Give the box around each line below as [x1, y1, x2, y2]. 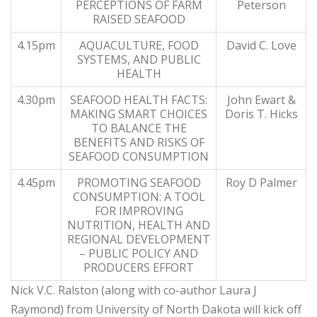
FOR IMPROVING [94, 203, 183, 219]
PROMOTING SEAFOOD [76, 175, 201, 190]
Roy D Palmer [225, 175, 297, 190]
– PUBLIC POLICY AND [79, 246, 198, 261]
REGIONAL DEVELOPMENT [67, 231, 210, 247]
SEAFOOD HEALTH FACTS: [70, 92, 207, 108]
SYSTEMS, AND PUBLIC [76, 52, 201, 67]
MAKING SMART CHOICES [70, 106, 207, 122]
